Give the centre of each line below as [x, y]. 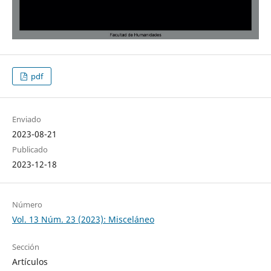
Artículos [30, 261]
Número [27, 204]
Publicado [30, 149]
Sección [25, 247]
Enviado [26, 119]
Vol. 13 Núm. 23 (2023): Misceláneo [83, 219]
